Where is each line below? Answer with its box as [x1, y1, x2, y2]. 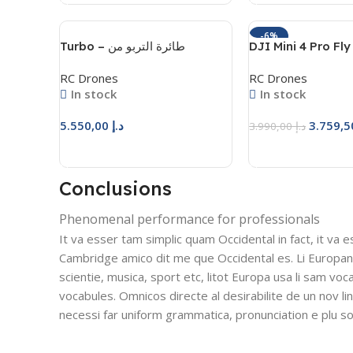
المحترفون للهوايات [60, 55, 157, 70]
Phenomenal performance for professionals [59, 210, 320, 228]
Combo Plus [249, 55, 320, 70]
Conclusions [59, 176, 172, 200]
